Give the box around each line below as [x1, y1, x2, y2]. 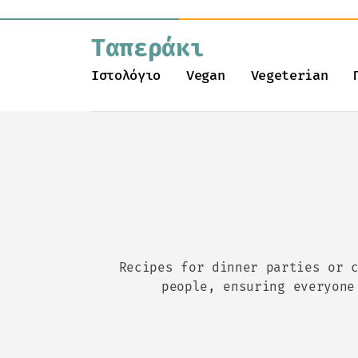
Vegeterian [250, 67, 328, 84]
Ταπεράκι [91, 34, 205, 62]
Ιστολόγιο [91, 67, 161, 84]
